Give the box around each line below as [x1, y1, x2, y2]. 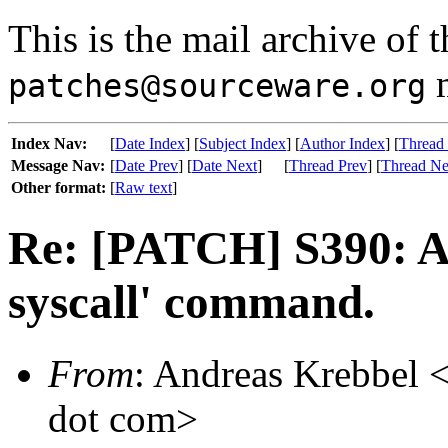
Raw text [115, 179, 172, 196]
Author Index [300, 135, 385, 152]
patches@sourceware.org [8, 68, 426, 104]
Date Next [192, 157, 257, 174]
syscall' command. [8, 276, 375, 329]
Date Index [115, 135, 185, 152]
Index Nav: [11, 135, 87, 152]
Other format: [11, 179, 106, 196]
